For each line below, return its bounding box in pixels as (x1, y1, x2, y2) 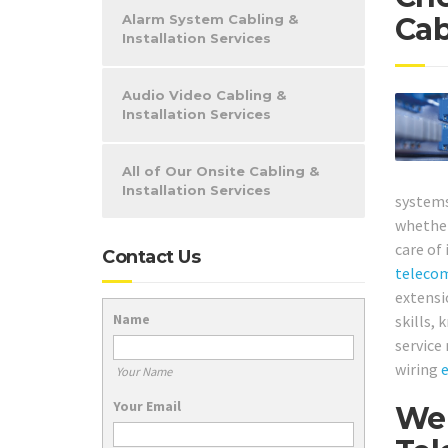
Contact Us (102, 246, 200, 268)
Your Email (113, 396, 181, 415)
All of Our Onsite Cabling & (122, 163, 319, 179)
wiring (394, 358, 441, 379)
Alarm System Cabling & (122, 11, 298, 27)
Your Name (115, 363, 172, 379)
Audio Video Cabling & (122, 87, 286, 103)
